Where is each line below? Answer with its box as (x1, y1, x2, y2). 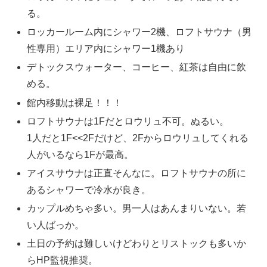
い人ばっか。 (27, 220, 85, 231)
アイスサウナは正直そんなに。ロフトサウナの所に (27, 168, 247, 179)
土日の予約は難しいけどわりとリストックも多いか (27, 238, 247, 249)
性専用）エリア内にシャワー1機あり (27, 44, 185, 54)
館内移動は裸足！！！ (27, 97, 123, 108)
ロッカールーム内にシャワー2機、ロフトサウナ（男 (27, 27, 252, 38)
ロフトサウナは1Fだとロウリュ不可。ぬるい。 (27, 116, 229, 126)
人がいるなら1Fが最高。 (27, 149, 134, 160)
